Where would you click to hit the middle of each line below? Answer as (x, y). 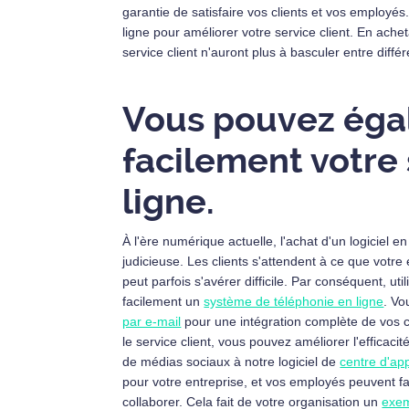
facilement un (163, 301)
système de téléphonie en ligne (294, 301)
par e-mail (152, 321)
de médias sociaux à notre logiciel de (231, 362)
